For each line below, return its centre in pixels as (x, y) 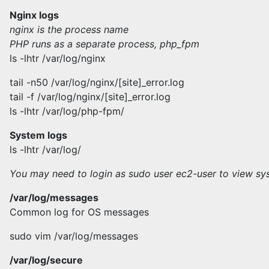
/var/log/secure (46, 260)
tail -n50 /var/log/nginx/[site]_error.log (97, 82)
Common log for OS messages (79, 212)
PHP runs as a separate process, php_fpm (104, 44)
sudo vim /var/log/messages (74, 236)
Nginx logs (34, 15)
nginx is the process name (69, 29)
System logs (38, 135)
